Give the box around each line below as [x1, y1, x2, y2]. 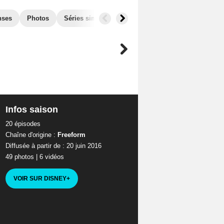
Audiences [131, 14, 163, 22]
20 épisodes [5, 120, 40, 127]
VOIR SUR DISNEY [13, 174, 66, 182]
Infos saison [5, 104, 58, 114]
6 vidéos [39, 153, 64, 160]
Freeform [55, 131, 85, 138]
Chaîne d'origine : [5, 131, 55, 138]
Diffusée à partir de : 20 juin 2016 [5, 142, 101, 149]
